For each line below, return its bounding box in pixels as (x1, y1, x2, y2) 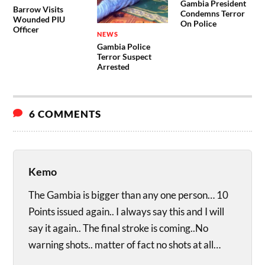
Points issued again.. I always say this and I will (28, 205, 225, 218)
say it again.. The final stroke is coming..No (28, 221, 209, 234)
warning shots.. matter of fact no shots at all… (28, 238, 221, 251)
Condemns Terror (180, 8, 245, 18)
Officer (13, 24, 40, 35)
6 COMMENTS (27, 107, 102, 120)
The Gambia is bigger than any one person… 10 (28, 188, 229, 201)
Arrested (96, 61, 130, 72)
